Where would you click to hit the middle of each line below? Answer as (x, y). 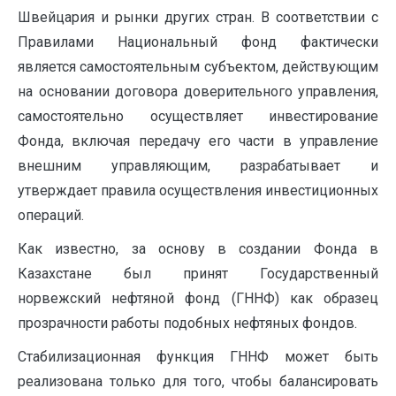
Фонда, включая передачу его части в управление (198, 141)
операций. (51, 216)
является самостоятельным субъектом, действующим (198, 67)
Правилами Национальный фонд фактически (198, 42)
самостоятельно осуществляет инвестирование (198, 117)
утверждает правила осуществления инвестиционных (198, 191)
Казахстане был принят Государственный (198, 274)
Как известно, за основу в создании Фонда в (198, 249)
